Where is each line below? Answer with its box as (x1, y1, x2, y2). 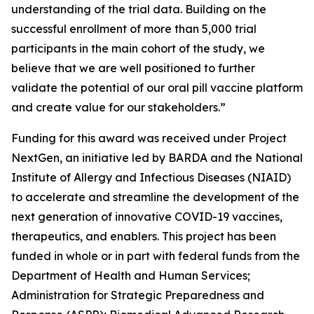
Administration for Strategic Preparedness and (11, 288, 264, 302)
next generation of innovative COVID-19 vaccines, (11, 210, 282, 224)
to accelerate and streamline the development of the (11, 190, 299, 204)
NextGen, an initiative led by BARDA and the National (11, 151, 303, 165)
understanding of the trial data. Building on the (11, 2, 266, 16)
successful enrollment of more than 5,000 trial (11, 22, 257, 36)
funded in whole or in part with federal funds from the (11, 249, 300, 263)
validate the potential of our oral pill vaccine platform (11, 81, 303, 95)
